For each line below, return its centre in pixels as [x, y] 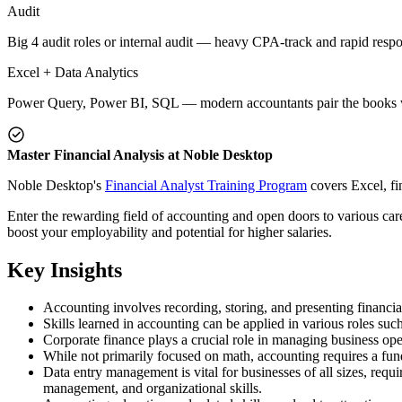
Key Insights [65, 270]
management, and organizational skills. [153, 389]
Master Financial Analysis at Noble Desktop [140, 154]
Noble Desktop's [56, 185]
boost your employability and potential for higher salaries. [170, 232]
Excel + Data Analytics [73, 72]
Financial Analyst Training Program [206, 185]
